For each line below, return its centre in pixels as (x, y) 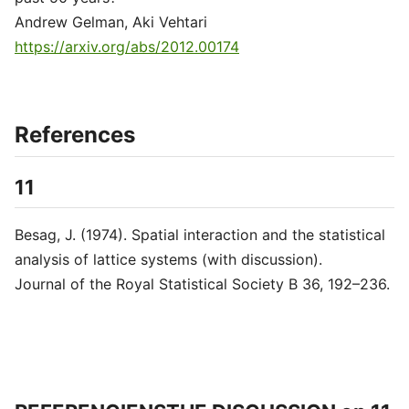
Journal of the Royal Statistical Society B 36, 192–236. (202, 284)
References (75, 135)
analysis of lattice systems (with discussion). (168, 259)
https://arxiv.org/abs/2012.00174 (127, 47)
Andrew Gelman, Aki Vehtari (111, 22)
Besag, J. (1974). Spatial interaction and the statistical (200, 235)
